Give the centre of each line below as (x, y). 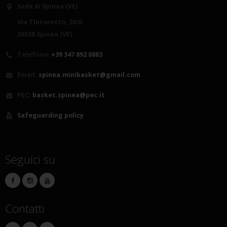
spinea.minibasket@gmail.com (89, 75)
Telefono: (34, 55)
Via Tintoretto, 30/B (50, 22)
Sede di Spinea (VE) (47, 7)
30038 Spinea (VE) (45, 34)
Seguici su (30, 160)
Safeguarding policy (50, 116)
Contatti (25, 209)
